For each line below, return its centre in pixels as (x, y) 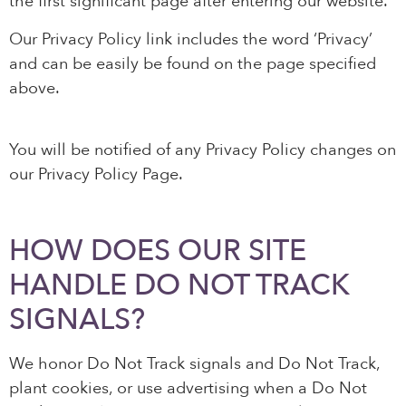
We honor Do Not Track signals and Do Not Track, (194, 364)
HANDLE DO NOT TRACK (179, 286)
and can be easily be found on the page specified (193, 63)
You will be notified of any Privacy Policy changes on (203, 150)
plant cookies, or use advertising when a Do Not (188, 389)
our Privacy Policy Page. (96, 174)
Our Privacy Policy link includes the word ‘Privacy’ (191, 39)
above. (34, 88)
